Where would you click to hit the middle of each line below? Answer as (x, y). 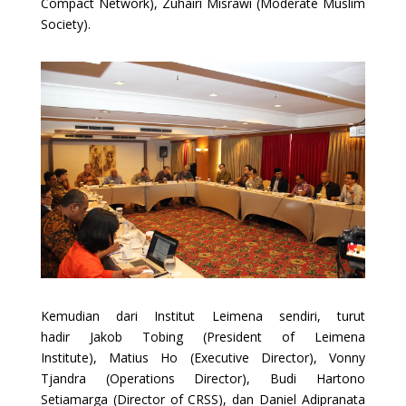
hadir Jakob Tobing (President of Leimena (203, 336)
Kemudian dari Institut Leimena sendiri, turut (203, 315)
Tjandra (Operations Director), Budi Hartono (203, 378)
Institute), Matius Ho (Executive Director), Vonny (203, 357)
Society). (65, 24)
